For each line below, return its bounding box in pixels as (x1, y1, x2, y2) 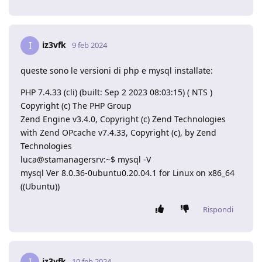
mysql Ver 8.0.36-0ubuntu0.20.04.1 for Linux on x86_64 (20, 167, 235, 178)
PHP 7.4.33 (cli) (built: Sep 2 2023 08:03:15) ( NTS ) (20, 86, 212, 98)
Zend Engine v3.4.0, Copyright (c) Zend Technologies (20, 113, 226, 125)
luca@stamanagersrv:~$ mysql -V (20, 153, 151, 165)
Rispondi (203, 204, 233, 215)
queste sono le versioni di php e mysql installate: (20, 64, 213, 76)
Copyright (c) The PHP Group (20, 99, 132, 111)
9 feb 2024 (72, 39, 107, 50)
